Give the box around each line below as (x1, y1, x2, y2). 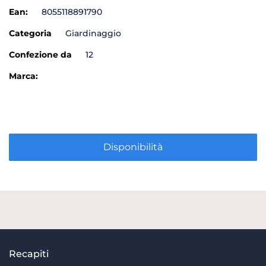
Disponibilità (103, 141, 163, 153)
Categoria (9, 28, 52, 39)
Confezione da (9, 49, 72, 61)
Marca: (9, 71, 38, 82)
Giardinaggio (65, 28, 121, 39)
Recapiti (9, 248, 49, 260)
